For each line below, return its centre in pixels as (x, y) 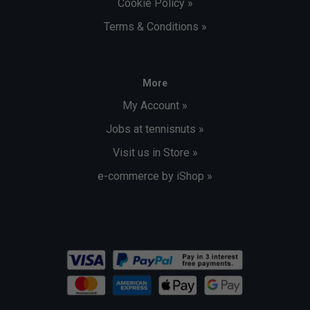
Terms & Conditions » (155, 26)
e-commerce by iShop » (155, 176)
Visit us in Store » (155, 152)
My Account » (155, 105)
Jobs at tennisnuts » (155, 129)
